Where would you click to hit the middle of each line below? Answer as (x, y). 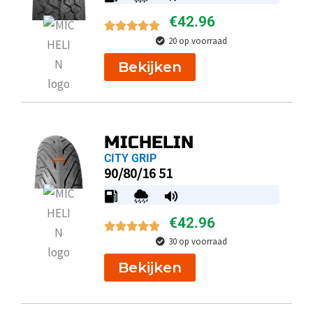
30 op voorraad (198, 242)
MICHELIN (148, 143)
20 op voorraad (198, 41)
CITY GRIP (130, 159)
